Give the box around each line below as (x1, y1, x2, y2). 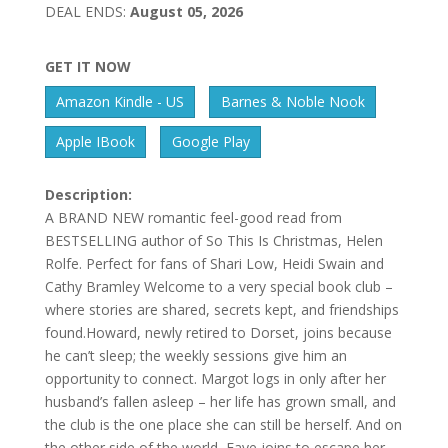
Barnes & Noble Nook (220, 92, 365, 112)
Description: (44, 184, 132, 204)
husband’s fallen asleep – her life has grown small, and (44, 391, 396, 411)
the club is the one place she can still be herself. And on (44, 414, 402, 434)
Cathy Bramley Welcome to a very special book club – (44, 276, 393, 296)
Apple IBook (56, 132, 136, 152)
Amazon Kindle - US (56, 92, 185, 112)
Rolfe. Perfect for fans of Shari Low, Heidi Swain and (44, 253, 384, 273)
